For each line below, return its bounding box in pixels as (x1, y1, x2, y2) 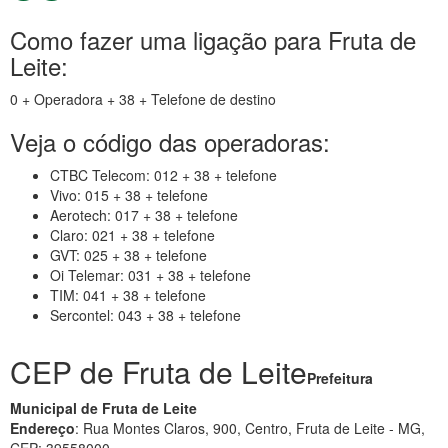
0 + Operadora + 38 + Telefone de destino (10, 89, 276, 109)
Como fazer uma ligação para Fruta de (10, 22, 416, 57)
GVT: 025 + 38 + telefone (50, 245, 207, 265)
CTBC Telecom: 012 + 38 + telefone (50, 165, 277, 185)
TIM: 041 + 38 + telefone (50, 285, 206, 305)
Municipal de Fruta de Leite (10, 398, 197, 418)
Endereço (10, 418, 75, 438)
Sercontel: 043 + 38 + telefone (50, 305, 241, 325)
